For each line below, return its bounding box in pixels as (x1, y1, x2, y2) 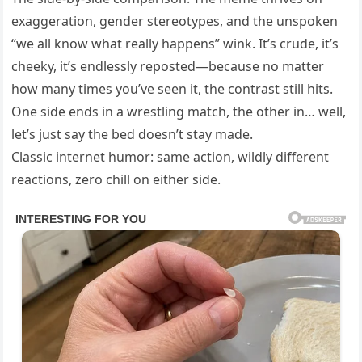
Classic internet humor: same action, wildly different (11, 147, 330, 166)
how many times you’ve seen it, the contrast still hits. (11, 79, 334, 98)
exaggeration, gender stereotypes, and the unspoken (11, 11, 339, 30)
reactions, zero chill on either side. (11, 170, 221, 188)
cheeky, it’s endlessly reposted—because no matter (11, 57, 325, 75)
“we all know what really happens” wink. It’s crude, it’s (11, 34, 339, 53)
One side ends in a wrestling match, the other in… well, (11, 102, 347, 120)
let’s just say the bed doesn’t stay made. (11, 124, 254, 143)
